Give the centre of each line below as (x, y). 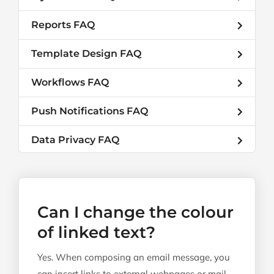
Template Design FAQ (86, 54)
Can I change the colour (135, 212)
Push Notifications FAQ (90, 111)
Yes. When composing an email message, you (134, 257)
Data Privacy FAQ (75, 140)
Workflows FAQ (70, 82)
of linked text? (96, 232)
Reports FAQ (63, 25)
